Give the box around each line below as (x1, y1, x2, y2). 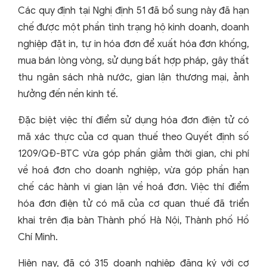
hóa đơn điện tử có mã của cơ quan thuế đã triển (18, 197, 249, 210)
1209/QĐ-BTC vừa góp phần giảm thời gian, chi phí (18, 147, 249, 160)
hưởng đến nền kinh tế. (18, 88, 118, 100)
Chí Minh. (18, 231, 58, 243)
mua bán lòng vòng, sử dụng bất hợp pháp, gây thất (18, 54, 249, 67)
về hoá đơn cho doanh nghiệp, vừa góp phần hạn (18, 164, 249, 176)
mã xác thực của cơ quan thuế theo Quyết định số (18, 131, 249, 143)
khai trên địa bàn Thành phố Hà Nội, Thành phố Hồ (18, 214, 249, 226)
